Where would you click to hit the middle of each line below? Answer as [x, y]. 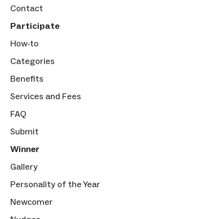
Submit [24, 132]
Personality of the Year [55, 185]
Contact [27, 9]
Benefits [27, 79]
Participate [35, 26]
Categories [33, 61]
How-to [24, 44]
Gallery [24, 167]
